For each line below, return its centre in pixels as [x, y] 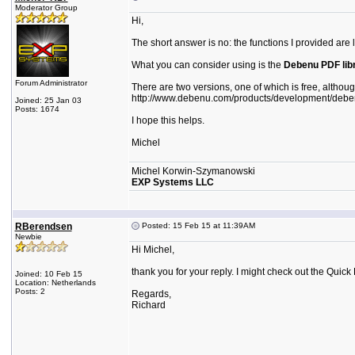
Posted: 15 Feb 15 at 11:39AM [197, 225]
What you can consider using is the [207, 65]
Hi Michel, [153, 250]
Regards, [151, 294]
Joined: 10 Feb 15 [48, 274]
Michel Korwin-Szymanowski [193, 171]
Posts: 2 [30, 291]
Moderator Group [46, 8]
